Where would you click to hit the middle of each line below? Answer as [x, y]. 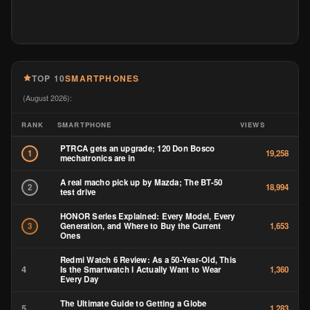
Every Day [80, 279]
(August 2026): [47, 98]
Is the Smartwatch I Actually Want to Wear [141, 269]
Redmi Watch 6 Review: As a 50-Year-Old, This [148, 259]
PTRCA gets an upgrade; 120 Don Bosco [138, 148]
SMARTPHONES [102, 78]
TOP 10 [49, 78]
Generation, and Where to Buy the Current [141, 226]
